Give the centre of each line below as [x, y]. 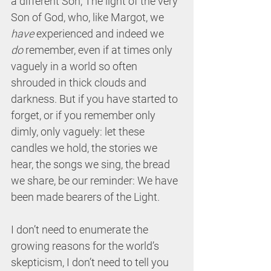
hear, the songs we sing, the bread [92, 164]
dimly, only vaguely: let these [79, 132]
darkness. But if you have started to [96, 99]
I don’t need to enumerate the [81, 230]
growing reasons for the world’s [86, 246]
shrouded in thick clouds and [80, 83]
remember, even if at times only [99, 50]
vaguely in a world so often [75, 66]
